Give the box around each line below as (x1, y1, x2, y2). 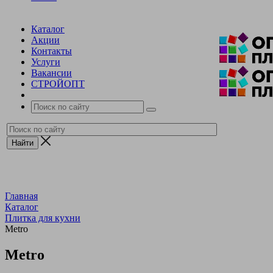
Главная (5, 190, 38, 201)
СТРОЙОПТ (31, 78, 85, 89)
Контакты (31, 45, 72, 56)
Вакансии (31, 67, 72, 78)
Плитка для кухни (5, 212, 80, 223)
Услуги (31, 56, 60, 67)
